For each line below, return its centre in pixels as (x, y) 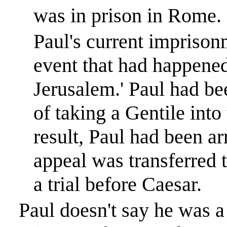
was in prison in (100, 15)
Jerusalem (74, 89)
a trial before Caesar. (117, 184)
